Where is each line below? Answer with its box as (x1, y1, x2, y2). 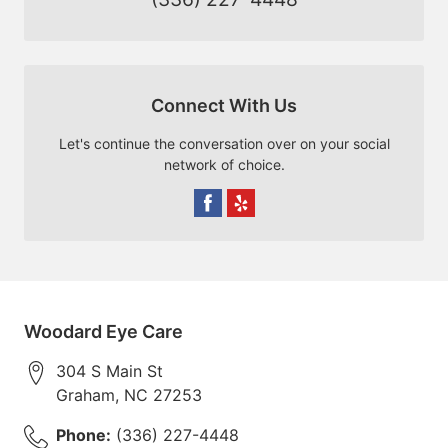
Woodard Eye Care (24, 320, 183, 342)
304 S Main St (56, 360, 163, 381)
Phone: (56, 424, 111, 445)
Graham (56, 384, 115, 405)
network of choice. (163, 155, 285, 173)
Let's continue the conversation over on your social (58, 134, 390, 152)
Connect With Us (151, 94, 297, 116)
